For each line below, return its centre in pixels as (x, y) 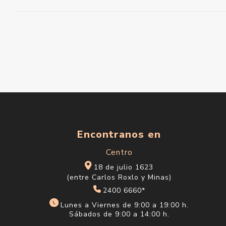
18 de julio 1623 (123, 167)
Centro (119, 153)
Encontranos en (119, 135)
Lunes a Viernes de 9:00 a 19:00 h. (124, 205)
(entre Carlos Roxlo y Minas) (119, 177)
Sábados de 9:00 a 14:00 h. (119, 214)
